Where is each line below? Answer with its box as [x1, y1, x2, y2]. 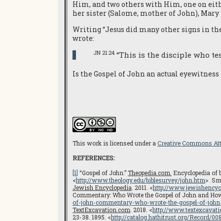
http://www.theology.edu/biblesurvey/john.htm [76, 176, 205, 184]
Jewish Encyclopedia [73, 184, 132, 191]
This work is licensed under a [73, 139, 157, 147]
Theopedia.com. [128, 169, 172, 177]
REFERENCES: [73, 154, 114, 162]
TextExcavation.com [73, 206, 130, 214]
